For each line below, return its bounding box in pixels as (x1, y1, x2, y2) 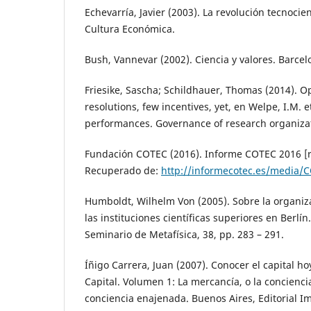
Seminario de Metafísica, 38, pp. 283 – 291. (85, 228, 284, 242)
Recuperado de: (85, 164, 161, 178)
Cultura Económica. (85, 22, 175, 35)
